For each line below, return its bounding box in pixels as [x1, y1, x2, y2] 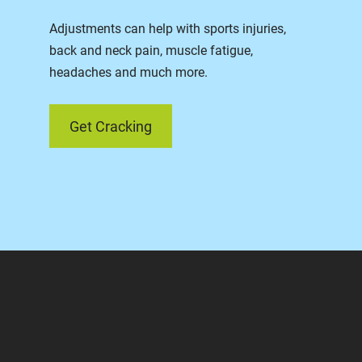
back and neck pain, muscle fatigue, [49, 43, 253, 58]
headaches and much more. [49, 65, 208, 80]
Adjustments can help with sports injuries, [49, 21, 286, 36]
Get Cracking [69, 117, 152, 135]
